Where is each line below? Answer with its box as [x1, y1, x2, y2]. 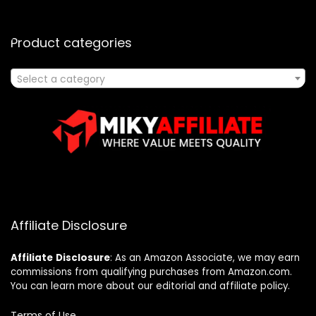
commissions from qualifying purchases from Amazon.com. [11, 265, 292, 279]
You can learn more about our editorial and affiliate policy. [11, 279, 290, 293]
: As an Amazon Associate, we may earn [110, 250, 300, 265]
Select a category [17, 71, 105, 86]
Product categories [11, 33, 132, 51]
